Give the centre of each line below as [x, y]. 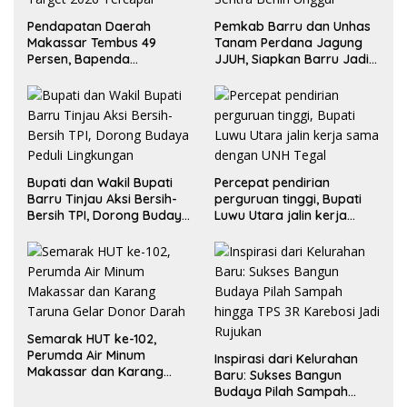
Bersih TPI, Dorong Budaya [109, 215]
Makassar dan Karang [95, 371]
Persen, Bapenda [79, 59]
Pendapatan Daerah [89, 26]
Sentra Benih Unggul [275, 75]
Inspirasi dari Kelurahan [286, 358]
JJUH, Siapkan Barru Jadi [292, 59]
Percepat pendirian [272, 182]
